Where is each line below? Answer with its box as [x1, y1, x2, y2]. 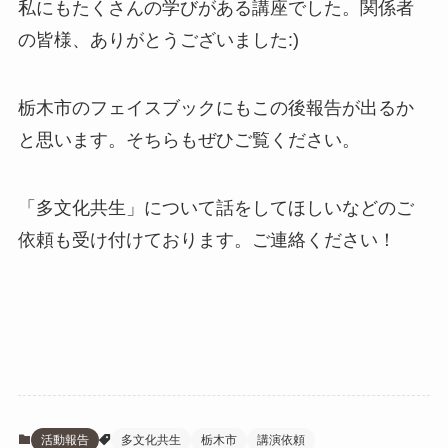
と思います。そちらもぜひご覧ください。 [17, 129, 360, 150]
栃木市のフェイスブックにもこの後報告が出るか [17, 97, 414, 118]
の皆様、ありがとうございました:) [17, 29, 299, 50]
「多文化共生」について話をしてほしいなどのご [17, 197, 414, 218]
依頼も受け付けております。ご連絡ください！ [17, 229, 396, 250]
